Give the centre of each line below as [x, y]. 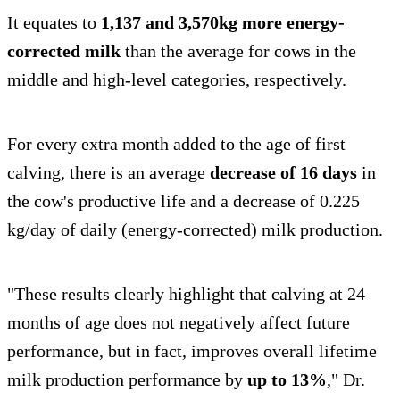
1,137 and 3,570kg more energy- [221, 23]
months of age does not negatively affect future [179, 323]
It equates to [52, 23]
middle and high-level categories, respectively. [177, 80]
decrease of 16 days [283, 173]
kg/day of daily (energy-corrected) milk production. [195, 230]
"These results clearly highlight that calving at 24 [186, 294]
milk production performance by [127, 380]
